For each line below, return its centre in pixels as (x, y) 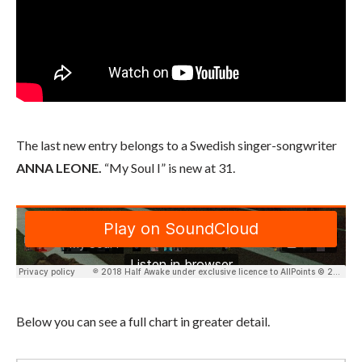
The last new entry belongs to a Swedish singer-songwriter (177, 145)
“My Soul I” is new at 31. (168, 168)
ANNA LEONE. (59, 168)
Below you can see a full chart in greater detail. (143, 321)
